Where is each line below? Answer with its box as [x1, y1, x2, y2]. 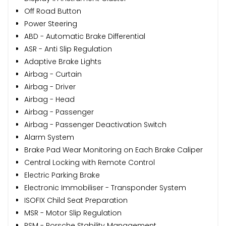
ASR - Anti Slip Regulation [24, 43, 112, 54]
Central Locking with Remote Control [24, 157, 155, 167]
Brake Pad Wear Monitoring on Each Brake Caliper [24, 144, 203, 155]
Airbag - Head [24, 94, 75, 104]
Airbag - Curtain [24, 69, 82, 79]
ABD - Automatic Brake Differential [24, 31, 145, 41]
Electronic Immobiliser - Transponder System [24, 182, 186, 193]
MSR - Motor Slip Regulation [24, 207, 122, 218]
